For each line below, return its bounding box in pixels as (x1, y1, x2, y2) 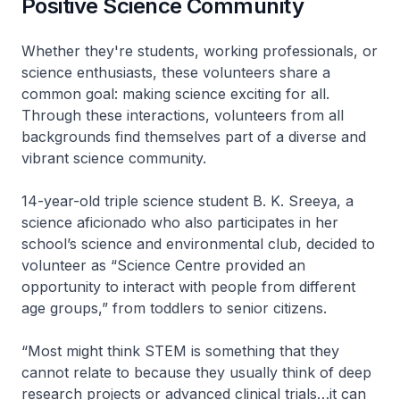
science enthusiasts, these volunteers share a (21, 62, 330, 81)
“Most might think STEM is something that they (21, 341, 339, 360)
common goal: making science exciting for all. (21, 84, 329, 103)
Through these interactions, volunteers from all (21, 105, 344, 124)
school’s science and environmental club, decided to (21, 234, 375, 253)
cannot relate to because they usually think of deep (21, 362, 371, 381)
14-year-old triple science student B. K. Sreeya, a (21, 191, 354, 210)
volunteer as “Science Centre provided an (21, 255, 305, 274)
